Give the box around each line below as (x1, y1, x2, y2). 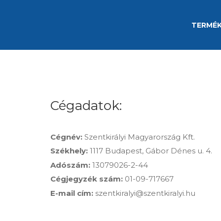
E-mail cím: (50, 188, 93, 198)
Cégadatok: (50, 98, 122, 113)
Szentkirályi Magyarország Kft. (82, 132, 195, 142)
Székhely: (50, 146, 88, 155)
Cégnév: (50, 132, 82, 142)
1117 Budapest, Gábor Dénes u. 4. (88, 146, 212, 155)
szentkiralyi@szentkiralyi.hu (93, 188, 195, 198)
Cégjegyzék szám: (50, 174, 123, 184)
